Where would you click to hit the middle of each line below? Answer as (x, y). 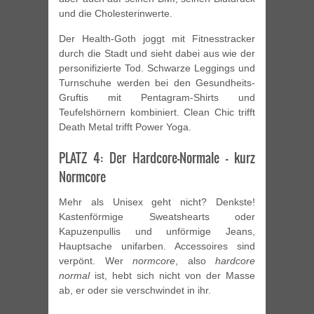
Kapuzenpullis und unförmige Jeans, (157, 232)
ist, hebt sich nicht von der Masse (172, 276)
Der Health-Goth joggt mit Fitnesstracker (157, 39)
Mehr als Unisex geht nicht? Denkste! (157, 202)
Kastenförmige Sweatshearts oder (157, 217)
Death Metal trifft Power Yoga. (125, 127)
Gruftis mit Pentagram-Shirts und (157, 98)
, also (195, 261)
